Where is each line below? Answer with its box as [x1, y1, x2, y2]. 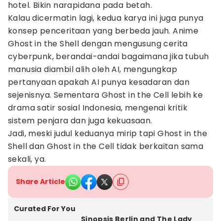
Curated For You [14, 204, 75, 214]
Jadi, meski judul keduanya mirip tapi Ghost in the [8, 128, 207, 139]
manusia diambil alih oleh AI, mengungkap [8, 64, 177, 75]
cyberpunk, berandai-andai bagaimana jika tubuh [8, 51, 209, 62]
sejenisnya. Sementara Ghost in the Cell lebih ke [8, 89, 203, 101]
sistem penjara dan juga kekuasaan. [8, 115, 152, 126]
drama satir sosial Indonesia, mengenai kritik [8, 102, 187, 113]
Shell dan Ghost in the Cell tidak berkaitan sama [8, 141, 204, 152]
